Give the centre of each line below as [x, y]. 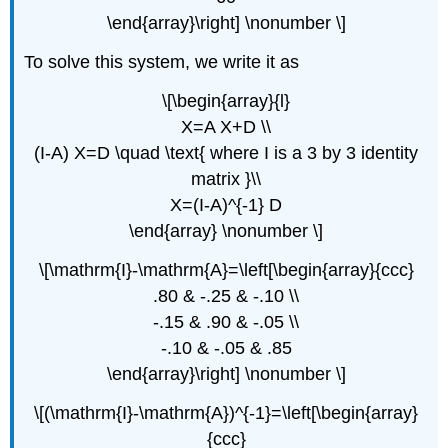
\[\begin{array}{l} [226, 100]
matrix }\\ [226, 178]
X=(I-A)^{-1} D [226, 204]
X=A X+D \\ [226, 126]
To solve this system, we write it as [162, 62]
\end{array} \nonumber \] [226, 230]
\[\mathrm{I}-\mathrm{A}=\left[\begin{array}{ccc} [226, 269]
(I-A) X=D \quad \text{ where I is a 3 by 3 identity [226, 152]
